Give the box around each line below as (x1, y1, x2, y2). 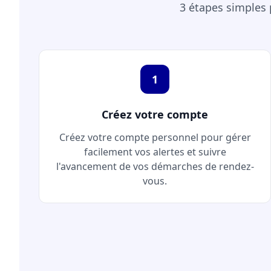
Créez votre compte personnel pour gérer (59, 131, 251, 144)
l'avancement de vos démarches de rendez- (56, 160, 254, 173)
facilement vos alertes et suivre (83, 145, 226, 158)
